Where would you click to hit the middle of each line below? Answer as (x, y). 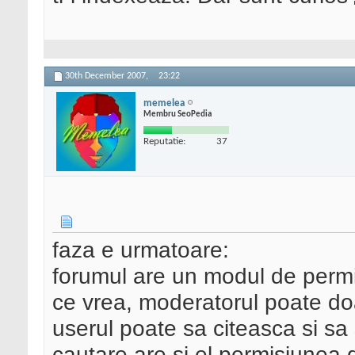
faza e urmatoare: (141, 250)
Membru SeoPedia (177, 114)
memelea (164, 103)
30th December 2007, (108, 76)
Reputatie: (164, 141)
